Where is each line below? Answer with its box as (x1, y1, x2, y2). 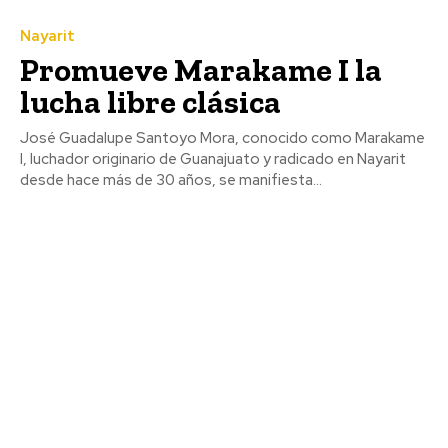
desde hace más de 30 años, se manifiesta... (20, 170, 322, 191)
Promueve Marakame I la (20, 51, 382, 90)
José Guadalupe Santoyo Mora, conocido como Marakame (20, 128, 425, 149)
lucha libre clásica (20, 83, 281, 122)
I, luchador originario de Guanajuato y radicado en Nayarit (20, 149, 406, 170)
